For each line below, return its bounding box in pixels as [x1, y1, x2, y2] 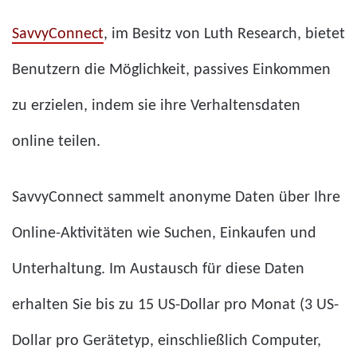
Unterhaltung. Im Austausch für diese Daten [12, 261, 304, 277]
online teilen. [12, 133, 100, 150]
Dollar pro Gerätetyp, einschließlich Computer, [12, 332, 321, 349]
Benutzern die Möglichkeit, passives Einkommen [12, 61, 331, 78]
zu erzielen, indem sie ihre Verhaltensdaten [12, 97, 300, 114]
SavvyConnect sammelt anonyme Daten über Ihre [12, 189, 340, 206]
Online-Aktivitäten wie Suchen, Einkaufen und [12, 225, 316, 241]
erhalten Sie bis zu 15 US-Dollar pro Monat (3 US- [12, 296, 339, 313]
